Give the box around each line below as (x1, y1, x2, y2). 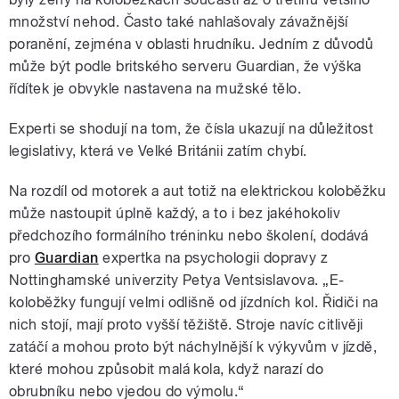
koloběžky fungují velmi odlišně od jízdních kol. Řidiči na (9, 294, 379, 312)
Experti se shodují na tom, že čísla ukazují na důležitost (9, 120, 374, 138)
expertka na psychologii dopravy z (98, 249, 329, 267)
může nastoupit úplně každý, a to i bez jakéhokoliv (9, 205, 341, 223)
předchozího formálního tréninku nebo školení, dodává (9, 227, 369, 245)
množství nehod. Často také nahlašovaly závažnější (9, 13, 348, 31)
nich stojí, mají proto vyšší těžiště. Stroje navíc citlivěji (9, 316, 363, 334)
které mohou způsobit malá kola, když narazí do (9, 361, 324, 379)
